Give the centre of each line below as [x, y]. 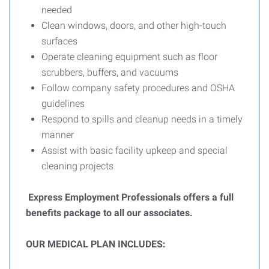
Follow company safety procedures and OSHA [138, 88]
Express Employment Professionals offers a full [131, 197]
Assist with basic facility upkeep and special [134, 150]
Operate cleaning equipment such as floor [129, 57]
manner [58, 135]
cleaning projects [77, 166]
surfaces [59, 41]
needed [57, 10]
